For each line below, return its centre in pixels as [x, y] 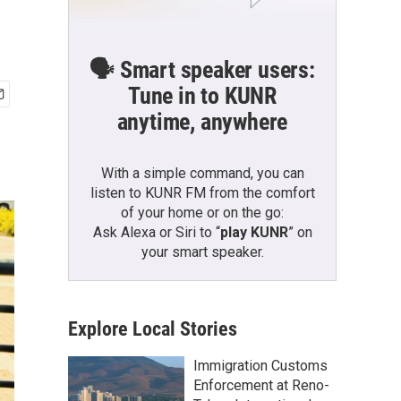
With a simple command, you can [202, 173]
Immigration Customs [260, 365]
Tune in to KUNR [202, 95]
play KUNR [254, 232]
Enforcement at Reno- [261, 385]
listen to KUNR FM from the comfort [202, 192]
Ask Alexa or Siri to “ [156, 232]
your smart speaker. [202, 252]
